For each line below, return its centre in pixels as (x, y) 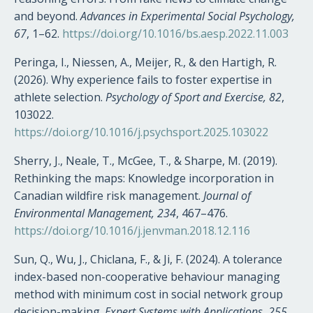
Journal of (227, 195)
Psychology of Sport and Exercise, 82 (194, 97)
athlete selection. (60, 97)
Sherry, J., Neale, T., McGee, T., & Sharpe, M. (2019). (146, 160)
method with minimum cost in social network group (148, 294)
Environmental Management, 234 (95, 213)
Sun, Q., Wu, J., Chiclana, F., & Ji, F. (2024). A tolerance (148, 259)
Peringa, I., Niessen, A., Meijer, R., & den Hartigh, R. (145, 62)
